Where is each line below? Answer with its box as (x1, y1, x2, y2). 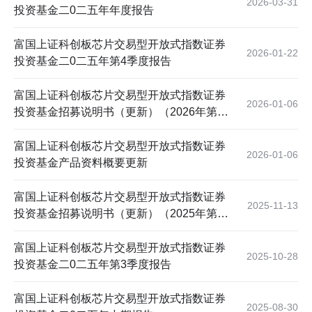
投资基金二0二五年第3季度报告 (14, 258, 171, 270)
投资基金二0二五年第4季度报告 (14, 55, 171, 67)
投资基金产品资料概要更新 (14, 157, 148, 169)
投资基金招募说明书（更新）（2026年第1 (14, 106, 224, 118)
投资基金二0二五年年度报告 (14, 4, 154, 16)
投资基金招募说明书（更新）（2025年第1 (14, 208, 224, 219)
